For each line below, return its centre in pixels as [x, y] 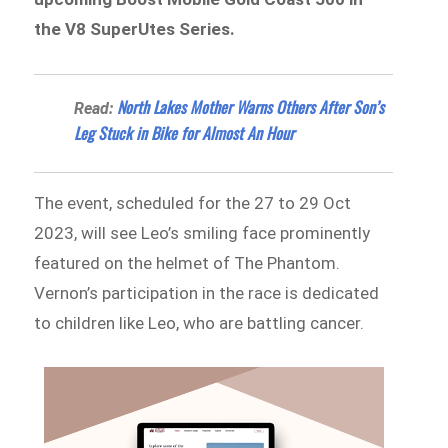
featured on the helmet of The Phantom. [187, 262]
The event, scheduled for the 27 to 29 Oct [193, 202]
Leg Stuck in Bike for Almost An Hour [184, 132]
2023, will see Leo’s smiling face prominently [202, 232]
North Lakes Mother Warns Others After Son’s [251, 106]
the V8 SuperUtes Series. [137, 28]
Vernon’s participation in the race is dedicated [207, 292]
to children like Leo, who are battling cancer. [199, 322]
